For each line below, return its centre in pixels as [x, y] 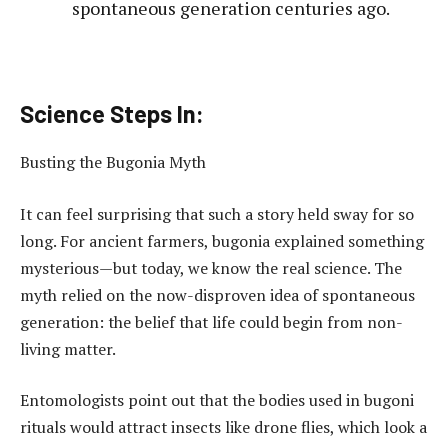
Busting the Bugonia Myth [113, 161]
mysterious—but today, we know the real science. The [211, 267]
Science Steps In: [112, 114]
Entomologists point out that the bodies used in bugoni [217, 400]
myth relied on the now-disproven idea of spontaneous [217, 294]
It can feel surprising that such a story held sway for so [217, 213]
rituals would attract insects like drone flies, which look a [223, 427]
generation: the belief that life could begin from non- [211, 321]
